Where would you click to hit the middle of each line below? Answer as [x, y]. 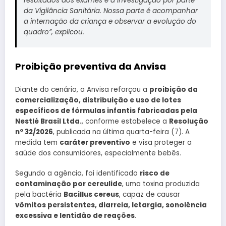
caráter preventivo [95, 143]
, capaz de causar [150, 195]
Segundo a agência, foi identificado [77, 174]
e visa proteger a [161, 143]
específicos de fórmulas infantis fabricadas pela [106, 111]
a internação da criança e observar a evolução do [110, 21]
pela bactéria [39, 195]
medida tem [37, 143]
